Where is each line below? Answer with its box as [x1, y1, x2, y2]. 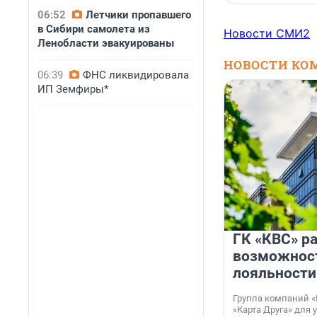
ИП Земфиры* [38, 83, 108, 96]
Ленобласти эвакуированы [38, 37, 174, 50]
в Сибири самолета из [38, 23, 150, 35]
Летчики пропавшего [86, 8, 191, 21]
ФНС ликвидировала [83, 69, 189, 81]
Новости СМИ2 [224, 26, 310, 41]
